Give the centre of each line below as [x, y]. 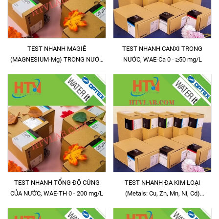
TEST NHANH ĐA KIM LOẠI [162, 183]
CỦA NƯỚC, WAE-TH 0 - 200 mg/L [57, 193]
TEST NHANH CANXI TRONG [162, 49]
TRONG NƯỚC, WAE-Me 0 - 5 [156, 204]
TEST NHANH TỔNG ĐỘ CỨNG [57, 183]
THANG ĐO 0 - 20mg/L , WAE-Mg [57, 70]
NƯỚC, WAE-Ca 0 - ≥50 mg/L [162, 59]
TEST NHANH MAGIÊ [57, 49]
